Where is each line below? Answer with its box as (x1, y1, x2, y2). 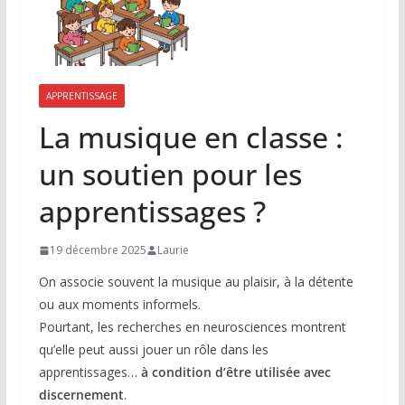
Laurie (156, 242, 189, 259)
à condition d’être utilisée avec (140, 363, 331, 381)
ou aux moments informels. (38, 296, 201, 314)
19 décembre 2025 (49, 242, 146, 259)
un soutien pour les (38, 155, 302, 194)
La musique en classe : (38, 118, 344, 157)
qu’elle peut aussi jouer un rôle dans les (38, 341, 268, 359)
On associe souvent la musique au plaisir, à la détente (38, 273, 353, 291)
